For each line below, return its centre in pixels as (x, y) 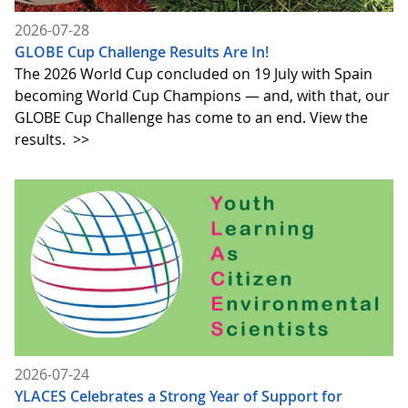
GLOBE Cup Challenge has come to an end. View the (191, 117)
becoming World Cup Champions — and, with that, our (202, 95)
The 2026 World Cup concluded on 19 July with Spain (194, 73)
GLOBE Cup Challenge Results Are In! (142, 51)
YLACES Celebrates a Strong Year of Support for (178, 396)
